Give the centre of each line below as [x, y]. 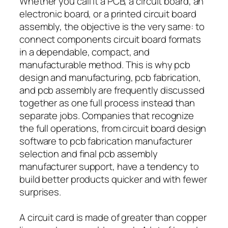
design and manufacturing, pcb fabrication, [110, 77]
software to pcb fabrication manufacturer [106, 141]
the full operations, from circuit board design [113, 128]
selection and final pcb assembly [89, 153]
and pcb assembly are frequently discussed [112, 90]
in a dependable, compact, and [85, 52]
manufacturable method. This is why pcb [105, 64]
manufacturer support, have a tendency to [109, 166]
